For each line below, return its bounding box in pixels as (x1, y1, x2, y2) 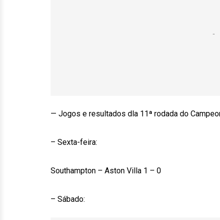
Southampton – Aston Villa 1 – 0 (51, 166, 161, 175)
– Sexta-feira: (51, 137, 97, 147)
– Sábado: (51, 194, 85, 204)
